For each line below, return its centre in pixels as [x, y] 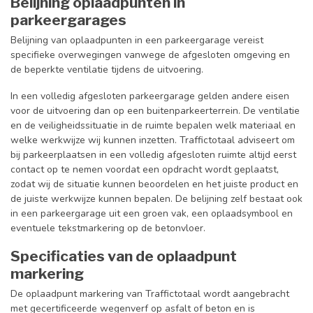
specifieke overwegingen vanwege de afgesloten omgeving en [150, 55]
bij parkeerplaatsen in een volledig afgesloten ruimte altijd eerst [153, 155]
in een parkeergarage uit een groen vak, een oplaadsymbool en [152, 214]
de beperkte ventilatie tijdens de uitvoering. [107, 70]
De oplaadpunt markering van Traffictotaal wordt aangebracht [150, 293]
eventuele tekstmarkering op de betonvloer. [108, 228]
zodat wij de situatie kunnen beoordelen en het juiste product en [154, 184]
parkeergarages [68, 20]
